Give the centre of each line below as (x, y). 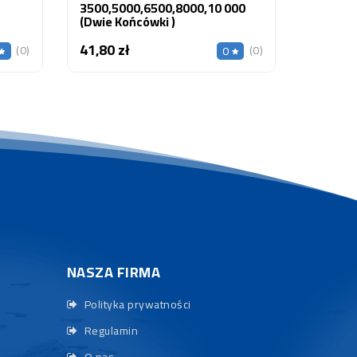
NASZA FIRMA (113, 272)
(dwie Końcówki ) (127, 21)
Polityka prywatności (136, 304)
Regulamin (110, 331)
